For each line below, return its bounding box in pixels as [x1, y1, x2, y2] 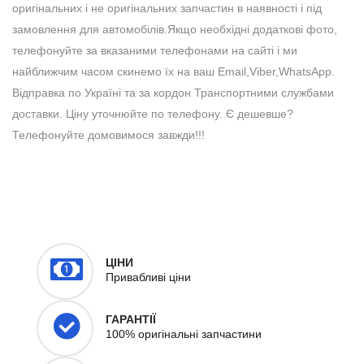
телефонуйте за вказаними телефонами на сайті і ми [12, 44, 297, 58]
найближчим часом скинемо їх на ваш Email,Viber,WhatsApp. [12, 65, 335, 79]
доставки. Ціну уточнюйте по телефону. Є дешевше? [12, 107, 293, 121]
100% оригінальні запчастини [106, 327, 262, 341]
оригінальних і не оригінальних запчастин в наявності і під [12, 2, 322, 15]
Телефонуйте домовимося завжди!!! [12, 128, 205, 142]
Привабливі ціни [106, 271, 191, 284]
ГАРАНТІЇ [106, 313, 156, 327]
